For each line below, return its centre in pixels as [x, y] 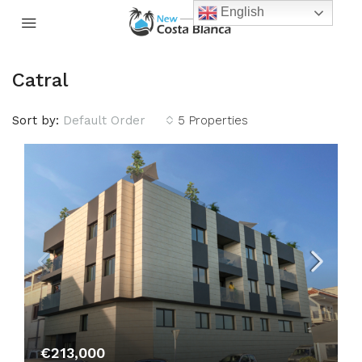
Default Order [104, 120]
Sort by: [36, 120]
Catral [40, 80]
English [241, 12]
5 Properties [213, 120]
